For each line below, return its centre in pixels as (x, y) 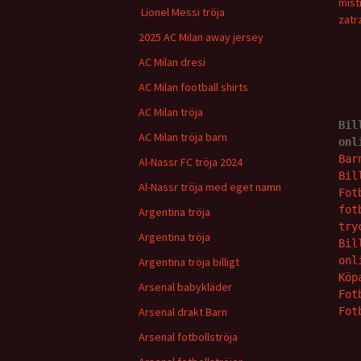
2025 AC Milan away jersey (201, 37)
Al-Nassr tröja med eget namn (210, 187)
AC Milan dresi (172, 62)
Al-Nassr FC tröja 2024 (191, 162)
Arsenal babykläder (185, 287)
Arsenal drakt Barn (183, 312)
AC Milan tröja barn (183, 137)
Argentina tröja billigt (189, 262)
